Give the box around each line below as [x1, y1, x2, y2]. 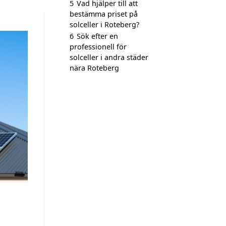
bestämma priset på [70, 9, 138, 19]
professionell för [70, 42, 127, 51]
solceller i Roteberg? [70, 20, 139, 29]
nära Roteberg [70, 63, 119, 73]
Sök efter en [77, 31, 118, 41]
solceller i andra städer [70, 52, 148, 62]
